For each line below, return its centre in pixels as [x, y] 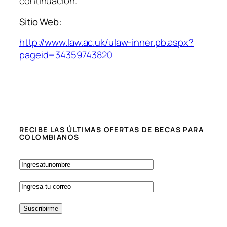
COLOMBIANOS [49, 137]
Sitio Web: [41, 22]
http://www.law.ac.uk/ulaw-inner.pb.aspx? [106, 42]
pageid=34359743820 [66, 55]
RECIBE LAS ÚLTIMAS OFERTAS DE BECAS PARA [111, 129]
